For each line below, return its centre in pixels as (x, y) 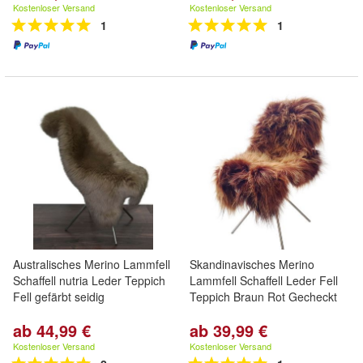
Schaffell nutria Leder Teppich (89, 280)
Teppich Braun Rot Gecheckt (263, 297)
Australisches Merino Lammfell (92, 264)
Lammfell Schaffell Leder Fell (264, 280)
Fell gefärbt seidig (59, 297)
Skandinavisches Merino (252, 264)
